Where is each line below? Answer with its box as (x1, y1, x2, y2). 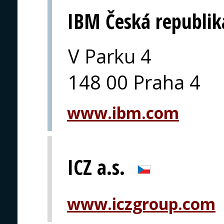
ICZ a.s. (67, 153, 125, 181)
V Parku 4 (68, 43, 151, 69)
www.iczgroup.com (67, 193, 215, 215)
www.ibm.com (67, 102, 179, 124)
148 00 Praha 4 (68, 69, 200, 95)
